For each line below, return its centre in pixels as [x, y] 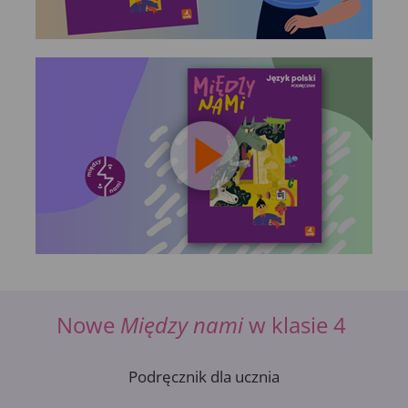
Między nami [182, 324]
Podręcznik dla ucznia [204, 376]
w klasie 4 [297, 324]
